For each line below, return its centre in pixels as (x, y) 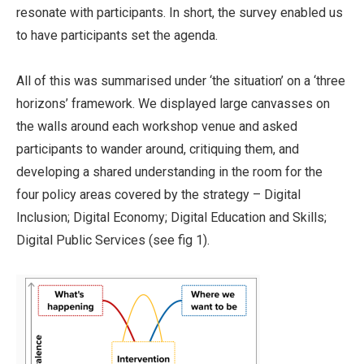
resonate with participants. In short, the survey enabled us (180, 13)
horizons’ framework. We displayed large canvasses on (173, 104)
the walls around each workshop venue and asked (157, 126)
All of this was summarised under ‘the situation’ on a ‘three (181, 81)
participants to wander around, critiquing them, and (158, 149)
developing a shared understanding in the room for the (169, 172)
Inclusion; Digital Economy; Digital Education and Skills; (171, 217)
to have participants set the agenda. (117, 35)
